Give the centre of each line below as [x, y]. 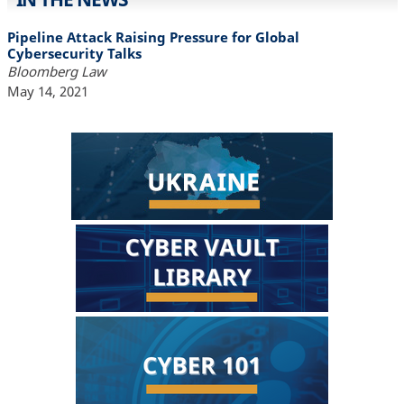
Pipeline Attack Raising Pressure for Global [153, 37]
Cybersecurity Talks [74, 53]
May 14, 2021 [47, 91]
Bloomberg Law [56, 71]
